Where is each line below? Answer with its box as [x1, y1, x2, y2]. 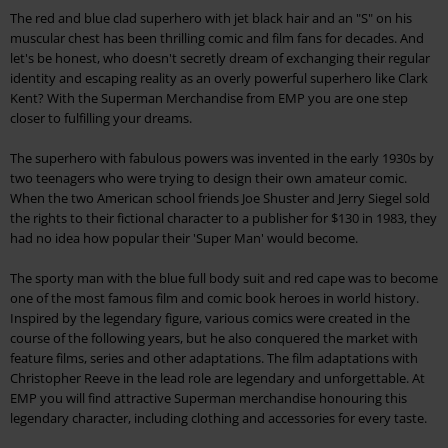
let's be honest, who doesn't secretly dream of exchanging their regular [10, 49, 430, 68]
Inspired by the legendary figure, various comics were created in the [10, 309, 410, 328]
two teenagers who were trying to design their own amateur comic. [10, 169, 407, 188]
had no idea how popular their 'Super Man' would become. [10, 229, 358, 248]
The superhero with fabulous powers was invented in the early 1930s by [10, 149, 434, 168]
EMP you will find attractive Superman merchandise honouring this [10, 389, 407, 408]
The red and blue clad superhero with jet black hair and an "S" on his [10, 9, 412, 28]
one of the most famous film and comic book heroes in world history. [10, 289, 419, 308]
